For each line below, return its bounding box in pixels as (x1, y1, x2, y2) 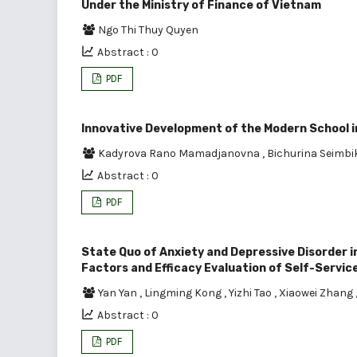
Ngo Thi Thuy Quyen (98, 22, 198, 37)
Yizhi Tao (229, 285, 274, 300)
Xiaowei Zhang (279, 285, 355, 300)
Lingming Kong (144, 285, 224, 300)
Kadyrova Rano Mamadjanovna (98, 146, 262, 160)
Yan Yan (98, 285, 139, 300)
